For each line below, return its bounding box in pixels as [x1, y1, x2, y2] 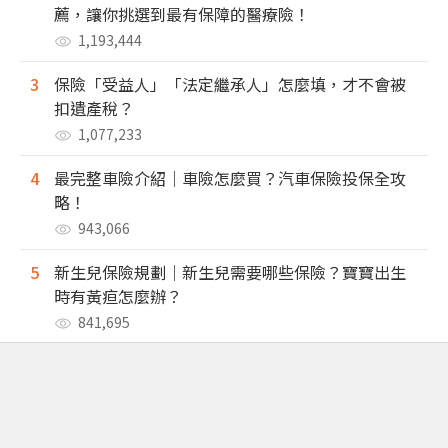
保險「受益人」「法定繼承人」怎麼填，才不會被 [54, 72, 406, 97]
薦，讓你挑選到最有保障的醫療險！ [54, 2, 310, 27]
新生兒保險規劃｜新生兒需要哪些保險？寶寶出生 [54, 260, 406, 285]
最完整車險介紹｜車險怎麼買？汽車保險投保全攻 [54, 166, 406, 191]
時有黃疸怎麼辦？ [54, 284, 182, 309]
